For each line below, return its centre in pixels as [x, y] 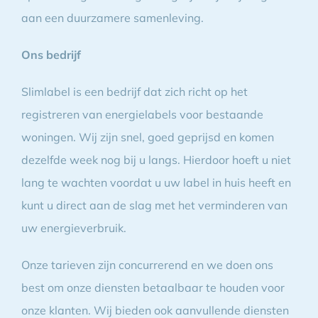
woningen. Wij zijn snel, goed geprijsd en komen [147, 137]
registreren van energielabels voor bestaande [142, 114]
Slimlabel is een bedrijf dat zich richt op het [134, 91]
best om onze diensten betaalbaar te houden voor [153, 287]
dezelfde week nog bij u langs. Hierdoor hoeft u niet [156, 159]
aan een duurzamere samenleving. [112, 17]
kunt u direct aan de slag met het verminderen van [154, 205]
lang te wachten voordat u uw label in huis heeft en [156, 182]
